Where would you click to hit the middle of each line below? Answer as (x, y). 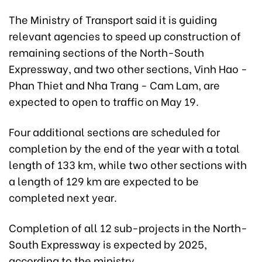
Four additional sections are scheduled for (114, 132)
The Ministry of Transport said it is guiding (113, 19)
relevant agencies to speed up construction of (125, 36)
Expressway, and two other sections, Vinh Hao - (128, 68)
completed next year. (63, 197)
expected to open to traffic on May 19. (104, 101)
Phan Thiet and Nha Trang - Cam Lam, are (114, 85)
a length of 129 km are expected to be (104, 181)
